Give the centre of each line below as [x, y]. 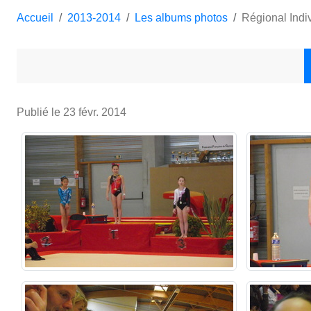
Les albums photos [181, 17]
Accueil [35, 17]
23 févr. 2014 [95, 112]
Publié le [40, 112]
